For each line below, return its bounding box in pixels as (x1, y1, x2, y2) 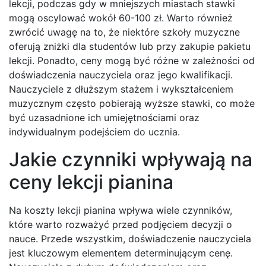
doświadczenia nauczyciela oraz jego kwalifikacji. (9, 68, 233, 81)
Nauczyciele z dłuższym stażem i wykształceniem (9, 83, 233, 95)
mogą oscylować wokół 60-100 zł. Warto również (9, 11, 233, 24)
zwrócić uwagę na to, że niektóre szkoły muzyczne (9, 26, 240, 38)
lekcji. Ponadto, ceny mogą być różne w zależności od (9, 54, 255, 66)
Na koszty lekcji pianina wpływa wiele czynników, (9, 204, 232, 216)
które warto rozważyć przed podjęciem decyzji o (9, 218, 232, 230)
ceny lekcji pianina (9, 170, 173, 194)
